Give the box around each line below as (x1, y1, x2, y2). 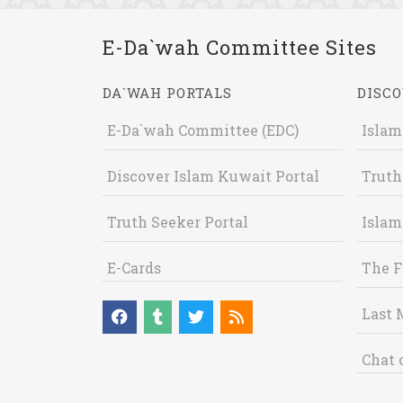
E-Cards (107, 258, 161, 277)
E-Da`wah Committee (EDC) (107, 121, 299, 139)
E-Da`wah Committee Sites (103, 34, 377, 60)
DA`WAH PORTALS (103, 84, 232, 102)
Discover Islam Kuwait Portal (107, 166, 319, 185)
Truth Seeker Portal (107, 212, 248, 231)
